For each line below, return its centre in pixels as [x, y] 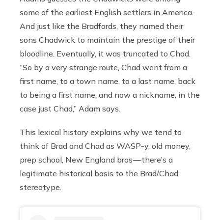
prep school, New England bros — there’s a [96, 160]
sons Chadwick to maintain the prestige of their [107, 40]
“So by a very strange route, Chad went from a [103, 68]
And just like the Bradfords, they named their [101, 26]
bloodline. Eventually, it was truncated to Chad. [105, 54]
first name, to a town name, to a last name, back [108, 81]
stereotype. [41, 187]
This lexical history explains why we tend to [101, 132]
